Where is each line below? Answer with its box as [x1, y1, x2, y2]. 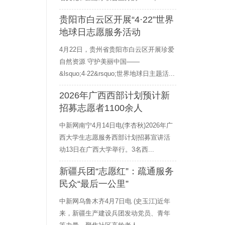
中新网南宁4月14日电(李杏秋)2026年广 [59, 122, 173, 129]
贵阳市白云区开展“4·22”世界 [59, 15, 174, 25]
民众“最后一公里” [59, 179, 129, 189]
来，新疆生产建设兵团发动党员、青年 [59, 209, 170, 217]
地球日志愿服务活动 [59, 27, 141, 37]
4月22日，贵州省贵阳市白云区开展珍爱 [59, 46, 174, 53]
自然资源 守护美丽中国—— [59, 58, 140, 65]
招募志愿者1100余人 [59, 103, 143, 113]
